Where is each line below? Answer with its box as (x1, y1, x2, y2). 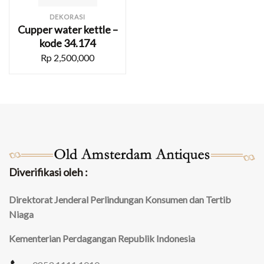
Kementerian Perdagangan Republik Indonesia (9, 233, 195, 245)
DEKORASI (49, 13, 85, 21)
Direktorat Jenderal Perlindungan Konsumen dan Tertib (9, 194, 231, 206)
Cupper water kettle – (17, 22, 118, 36)
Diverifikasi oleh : (9, 166, 88, 179)
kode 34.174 (39, 36, 95, 49)
